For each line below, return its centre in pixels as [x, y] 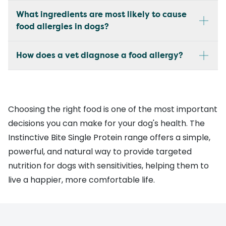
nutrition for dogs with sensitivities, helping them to [108, 165]
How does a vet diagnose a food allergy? [100, 55]
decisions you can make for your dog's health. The [106, 123]
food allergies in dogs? [63, 26]
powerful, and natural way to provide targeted [100, 151]
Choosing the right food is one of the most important [113, 109]
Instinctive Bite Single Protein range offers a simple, [109, 137]
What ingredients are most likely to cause [101, 14]
